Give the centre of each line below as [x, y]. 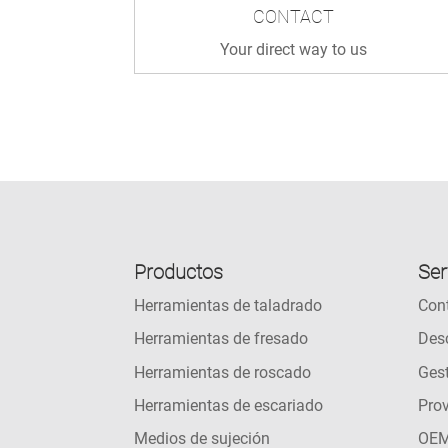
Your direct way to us [294, 49]
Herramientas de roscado [223, 372]
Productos [179, 271]
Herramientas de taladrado [228, 305]
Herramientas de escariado [229, 406]
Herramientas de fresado [221, 339]
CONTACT [294, 16]
